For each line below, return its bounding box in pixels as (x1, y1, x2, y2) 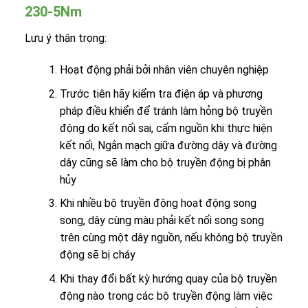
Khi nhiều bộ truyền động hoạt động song (59, 197, 256, 210)
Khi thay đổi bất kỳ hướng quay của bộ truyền (59, 272, 277, 285)
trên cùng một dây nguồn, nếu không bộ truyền (59, 231, 283, 245)
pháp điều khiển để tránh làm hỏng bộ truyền (59, 104, 272, 118)
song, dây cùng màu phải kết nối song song (59, 214, 264, 228)
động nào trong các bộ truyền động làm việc (59, 289, 273, 302)
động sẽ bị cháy (59, 248, 135, 262)
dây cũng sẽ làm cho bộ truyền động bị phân (59, 155, 271, 169)
